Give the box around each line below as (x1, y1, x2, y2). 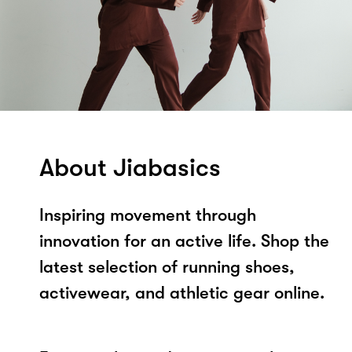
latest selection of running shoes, (39, 256, 295, 277)
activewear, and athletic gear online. (39, 282, 324, 302)
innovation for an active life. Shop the (39, 230, 329, 251)
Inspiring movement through (39, 204, 256, 225)
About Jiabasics (39, 152, 221, 182)
